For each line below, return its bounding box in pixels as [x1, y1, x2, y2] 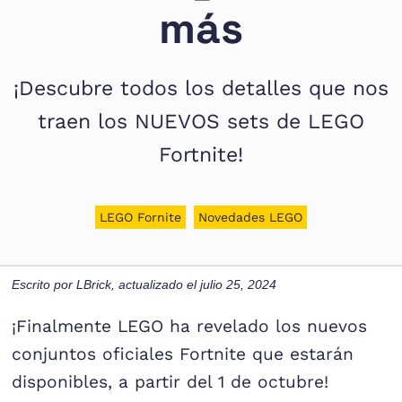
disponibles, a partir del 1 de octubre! [12, 371, 329, 392]
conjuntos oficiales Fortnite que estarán [12, 343, 354, 364]
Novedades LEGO [197, 210, 302, 224]
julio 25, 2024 [200, 276, 277, 292]
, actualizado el [111, 276, 201, 292]
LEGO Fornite [100, 210, 182, 224]
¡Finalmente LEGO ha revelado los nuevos [12, 315, 368, 336]
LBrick [76, 276, 112, 292]
